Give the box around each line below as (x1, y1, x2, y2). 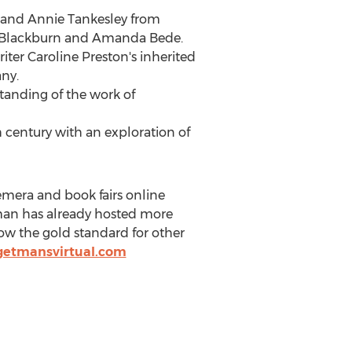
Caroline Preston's (27, 49, 137, 64)
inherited (136, 49, 196, 64)
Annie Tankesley (27, 12, 127, 27)
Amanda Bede (91, 31, 181, 46)
